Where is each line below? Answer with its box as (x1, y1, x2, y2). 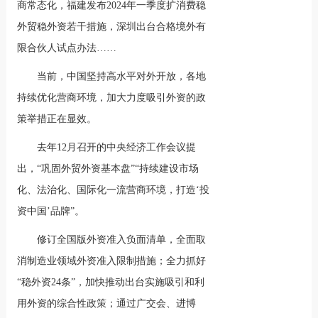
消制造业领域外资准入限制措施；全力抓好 (17, 256, 207, 266)
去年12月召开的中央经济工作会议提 (37, 142, 197, 153)
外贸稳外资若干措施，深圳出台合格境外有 (17, 21, 207, 32)
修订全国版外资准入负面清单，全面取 (37, 234, 207, 245)
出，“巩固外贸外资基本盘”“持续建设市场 (17, 163, 199, 174)
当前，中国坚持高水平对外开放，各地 (37, 71, 207, 82)
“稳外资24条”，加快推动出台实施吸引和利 (17, 277, 205, 287)
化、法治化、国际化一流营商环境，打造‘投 (17, 185, 210, 195)
